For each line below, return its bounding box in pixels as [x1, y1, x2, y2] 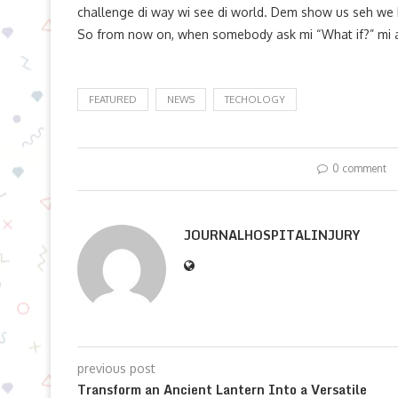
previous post [77, 361, 155, 376]
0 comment [331, 162, 386, 175]
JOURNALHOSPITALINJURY [184, 225, 360, 245]
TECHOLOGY [225, 93, 285, 106]
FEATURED [89, 93, 137, 106]
